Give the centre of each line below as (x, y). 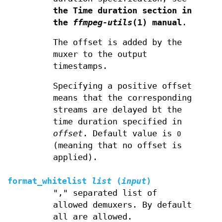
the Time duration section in (122, 11)
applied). (75, 157)
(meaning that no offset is (117, 145)
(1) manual (157, 23)
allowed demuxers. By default (122, 205)
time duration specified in (117, 122)
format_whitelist (47, 181)
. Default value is (130, 134)
